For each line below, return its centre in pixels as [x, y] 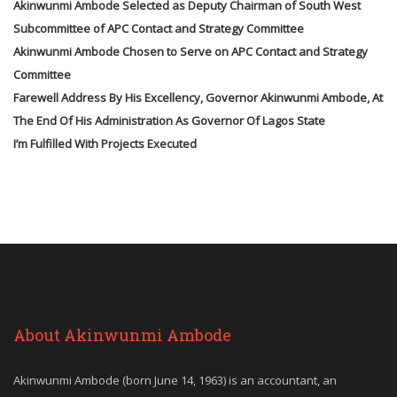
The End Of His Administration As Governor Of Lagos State [169, 121]
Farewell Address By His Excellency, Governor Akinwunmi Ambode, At [198, 97]
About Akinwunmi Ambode [122, 335]
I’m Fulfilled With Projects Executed [105, 144]
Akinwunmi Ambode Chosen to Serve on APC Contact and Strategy [191, 51]
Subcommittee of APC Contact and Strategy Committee [159, 28]
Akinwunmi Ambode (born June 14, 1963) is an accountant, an [175, 380]
